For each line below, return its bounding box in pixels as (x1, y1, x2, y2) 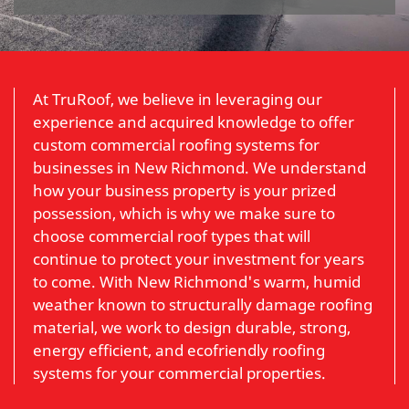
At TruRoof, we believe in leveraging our (33, 88, 322, 110)
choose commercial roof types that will (33, 225, 310, 246)
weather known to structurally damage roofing (33, 293, 372, 315)
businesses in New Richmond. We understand (33, 156, 366, 178)
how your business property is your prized (33, 179, 336, 201)
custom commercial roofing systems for (33, 133, 320, 155)
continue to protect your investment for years (33, 247, 364, 269)
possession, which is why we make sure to (33, 202, 335, 224)
